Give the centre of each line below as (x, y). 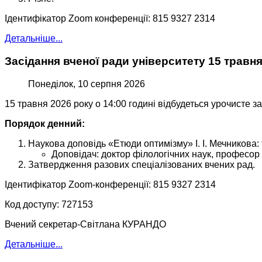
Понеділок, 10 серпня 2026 (87, 84)
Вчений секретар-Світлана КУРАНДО (85, 224)
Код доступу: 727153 (49, 204)
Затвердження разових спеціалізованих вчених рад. (142, 164)
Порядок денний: (45, 123)
